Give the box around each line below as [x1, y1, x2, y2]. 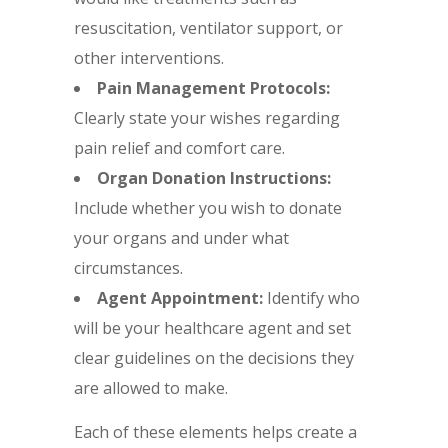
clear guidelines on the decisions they [74, 347, 354, 370]
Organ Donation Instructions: [97, 167, 331, 190]
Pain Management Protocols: [97, 77, 330, 100]
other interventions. [74, 47, 224, 70]
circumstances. [74, 257, 183, 280]
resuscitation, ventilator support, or [74, 17, 343, 40]
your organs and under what [74, 227, 289, 250]
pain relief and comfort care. [74, 137, 285, 160]
